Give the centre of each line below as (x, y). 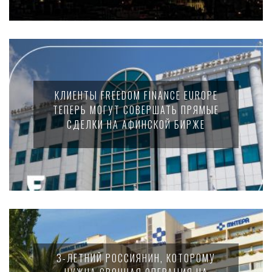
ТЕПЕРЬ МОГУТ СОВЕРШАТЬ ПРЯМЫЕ (136, 110)
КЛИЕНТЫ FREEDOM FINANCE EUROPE (136, 95)
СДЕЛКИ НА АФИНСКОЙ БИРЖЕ (136, 124)
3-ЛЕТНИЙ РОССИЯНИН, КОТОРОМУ (136, 258)
